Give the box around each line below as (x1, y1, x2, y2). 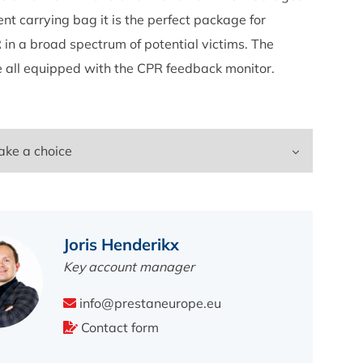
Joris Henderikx (62, 234, 179, 254)
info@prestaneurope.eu (75, 295, 221, 311)
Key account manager (62, 258, 194, 275)
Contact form (77, 319, 159, 335)
